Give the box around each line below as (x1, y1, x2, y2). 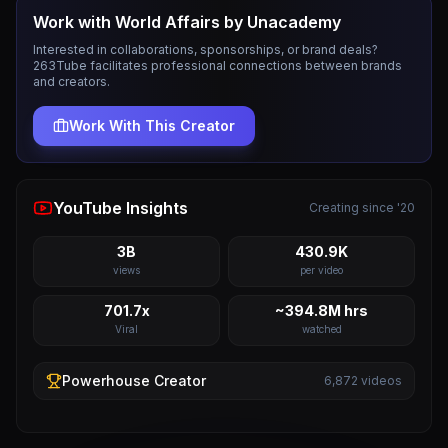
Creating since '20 (309, 200, 415, 215)
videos (358, 373, 402, 388)
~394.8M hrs (275, 302, 368, 319)
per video (300, 264, 343, 276)
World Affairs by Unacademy (115, 12, 341, 32)
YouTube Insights (53, 198, 188, 218)
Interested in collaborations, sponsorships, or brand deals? (33, 42, 378, 57)
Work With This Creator (69, 117, 235, 134)
